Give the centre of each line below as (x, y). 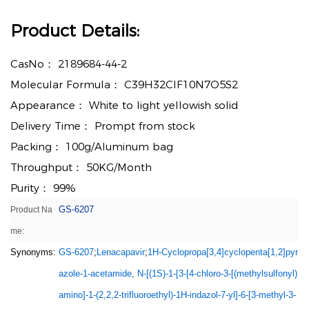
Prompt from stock (145, 126)
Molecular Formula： (67, 84)
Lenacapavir (121, 252)
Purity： (32, 188)
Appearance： (50, 105)
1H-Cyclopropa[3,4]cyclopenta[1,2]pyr (223, 252)
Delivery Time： (52, 126)
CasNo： (34, 64)
